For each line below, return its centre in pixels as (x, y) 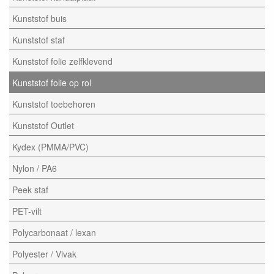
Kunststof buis (39, 18)
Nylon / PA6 (35, 168)
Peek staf (30, 189)
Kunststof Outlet (43, 125)
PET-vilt (27, 211)
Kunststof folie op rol (52, 82)
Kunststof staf (39, 39)
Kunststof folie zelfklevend (62, 61)
